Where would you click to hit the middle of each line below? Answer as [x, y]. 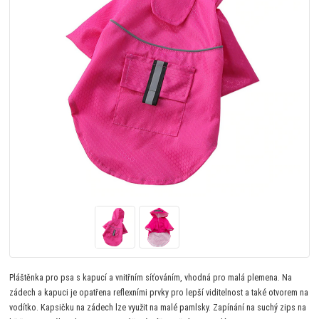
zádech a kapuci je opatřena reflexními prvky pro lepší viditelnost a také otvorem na [159, 292]
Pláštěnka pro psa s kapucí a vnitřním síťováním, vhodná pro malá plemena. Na [151, 277]
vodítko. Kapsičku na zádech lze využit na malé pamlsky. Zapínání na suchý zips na [158, 307]
